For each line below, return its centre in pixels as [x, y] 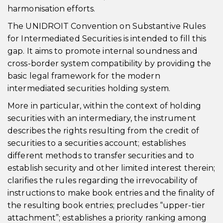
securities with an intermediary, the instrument [102, 118]
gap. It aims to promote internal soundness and [103, 51]
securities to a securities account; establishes [97, 143]
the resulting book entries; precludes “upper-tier [106, 205]
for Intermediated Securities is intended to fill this [107, 39]
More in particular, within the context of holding [104, 106]
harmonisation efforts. [52, 9]
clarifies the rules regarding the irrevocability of [103, 180]
